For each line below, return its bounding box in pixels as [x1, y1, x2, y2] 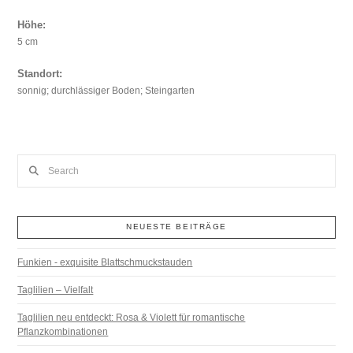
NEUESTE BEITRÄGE [126, 222, 227, 232]
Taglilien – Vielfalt [17, 284, 94, 295]
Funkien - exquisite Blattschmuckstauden [17, 256, 193, 268]
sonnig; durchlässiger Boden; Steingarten [17, 85, 195, 97]
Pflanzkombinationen [17, 325, 109, 337]
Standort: [17, 68, 63, 80]
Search [17, 156, 48, 168]
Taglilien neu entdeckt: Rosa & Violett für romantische [17, 311, 246, 323]
